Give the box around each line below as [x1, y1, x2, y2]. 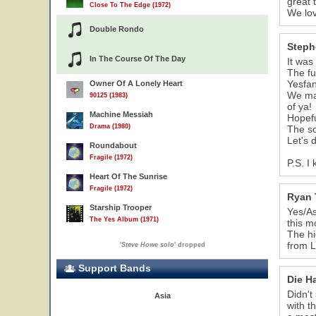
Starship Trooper [90, 203, 152, 212]
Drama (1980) [90, 123, 130, 130]
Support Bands [75, 262, 151, 274]
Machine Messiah [90, 110, 153, 119]
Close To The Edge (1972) [90, 1, 171, 8]
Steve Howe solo [121, 241, 174, 248]
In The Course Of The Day [90, 54, 186, 63]
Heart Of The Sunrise [90, 172, 167, 181]
